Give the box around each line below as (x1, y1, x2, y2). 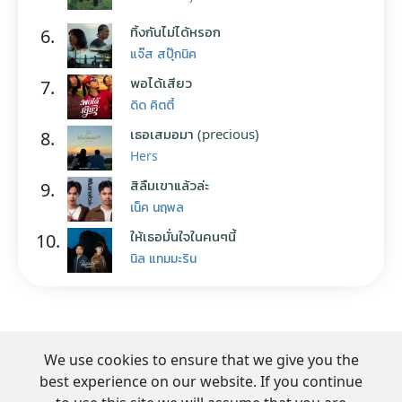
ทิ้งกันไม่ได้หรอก (130, 22, 221, 40)
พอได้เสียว (130, 73, 192, 92)
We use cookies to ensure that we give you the (43, 349, 359, 370)
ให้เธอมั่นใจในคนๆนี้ (130, 226, 236, 245)
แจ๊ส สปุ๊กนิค (130, 44, 197, 62)
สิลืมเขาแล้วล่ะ (130, 175, 209, 194)
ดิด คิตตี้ (130, 95, 174, 113)
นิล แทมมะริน (130, 249, 197, 267)
